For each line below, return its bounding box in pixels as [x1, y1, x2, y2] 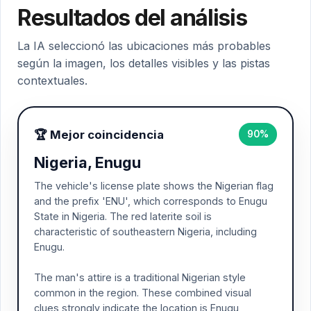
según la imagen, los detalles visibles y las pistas [17, 56, 270, 70]
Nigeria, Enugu [34, 153, 141, 171]
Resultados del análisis [17, 4, 247, 31]
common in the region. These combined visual [34, 287, 251, 299]
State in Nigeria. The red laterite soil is [34, 210, 212, 222]
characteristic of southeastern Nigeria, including [34, 226, 257, 237]
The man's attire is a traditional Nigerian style [34, 271, 246, 283]
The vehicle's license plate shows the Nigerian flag [34, 180, 274, 192]
